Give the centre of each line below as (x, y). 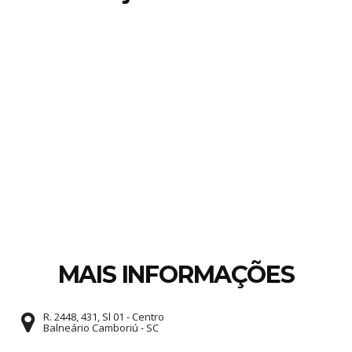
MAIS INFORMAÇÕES (176, 275)
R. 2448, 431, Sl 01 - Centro (104, 317)
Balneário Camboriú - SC (101, 328)
